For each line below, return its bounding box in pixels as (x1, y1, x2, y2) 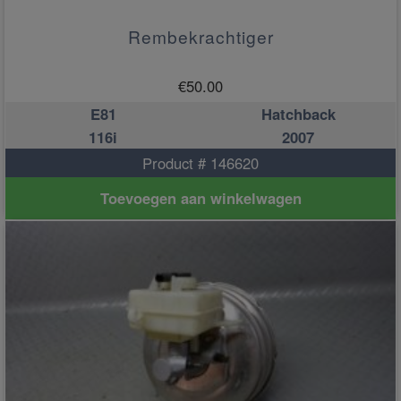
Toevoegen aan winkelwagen (99, 187, 302, 209)
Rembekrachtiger (127, 23, 274, 48)
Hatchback (260, 102, 336, 124)
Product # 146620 (142, 151, 259, 174)
